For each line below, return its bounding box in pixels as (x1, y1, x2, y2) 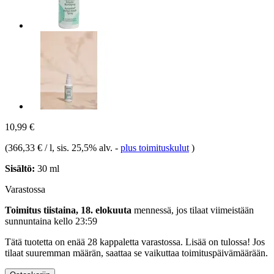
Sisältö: (5, 163, 35, 174)
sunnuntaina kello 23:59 (5, 215, 97, 226)
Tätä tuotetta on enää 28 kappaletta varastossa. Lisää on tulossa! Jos (5, 236, 265, 247)
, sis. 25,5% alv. (52, 142, 115, 153)
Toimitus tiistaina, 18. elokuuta (5, 204, 131, 215)
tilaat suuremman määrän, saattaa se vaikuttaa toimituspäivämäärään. (5, 247, 268, 258)
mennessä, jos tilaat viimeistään (131, 204, 254, 215)
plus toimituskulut (120, 142, 189, 153)
